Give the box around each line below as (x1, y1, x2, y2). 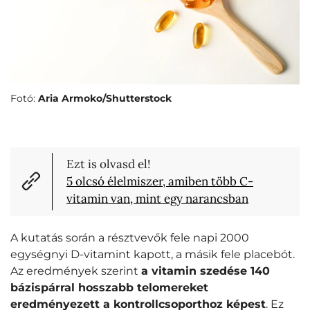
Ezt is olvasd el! (66, 156, 151, 172)
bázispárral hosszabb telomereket (10, 280, 208, 294)
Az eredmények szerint (10, 264, 141, 277)
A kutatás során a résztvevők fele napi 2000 (10, 230, 249, 244)
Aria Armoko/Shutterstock (38, 91, 172, 104)
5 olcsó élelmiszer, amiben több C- (66, 173, 253, 189)
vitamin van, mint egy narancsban (66, 190, 248, 206)
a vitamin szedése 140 (141, 264, 270, 277)
